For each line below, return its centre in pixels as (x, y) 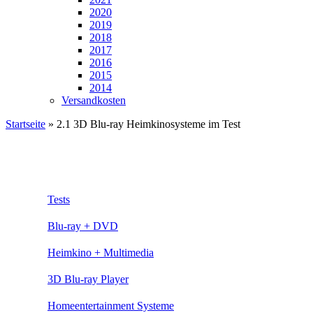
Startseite (26, 124)
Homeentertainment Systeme (111, 305)
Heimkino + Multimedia (101, 252)
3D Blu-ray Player (88, 279)
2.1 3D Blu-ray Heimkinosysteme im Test (148, 124)
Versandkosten (94, 100)
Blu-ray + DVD (83, 226)
